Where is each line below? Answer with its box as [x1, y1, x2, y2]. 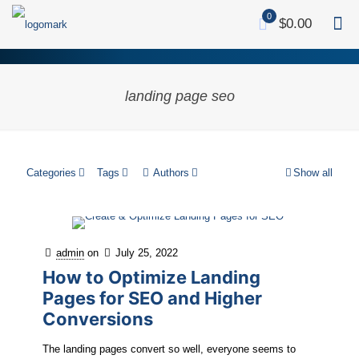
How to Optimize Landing [42, 267, 260, 288]
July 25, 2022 [115, 247, 178, 259]
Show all [293, 167, 333, 179]
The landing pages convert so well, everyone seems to [42, 343, 296, 355]
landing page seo [124, 88, 235, 104]
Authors [153, 167, 189, 179]
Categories [26, 167, 76, 179]
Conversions [42, 309, 153, 329]
